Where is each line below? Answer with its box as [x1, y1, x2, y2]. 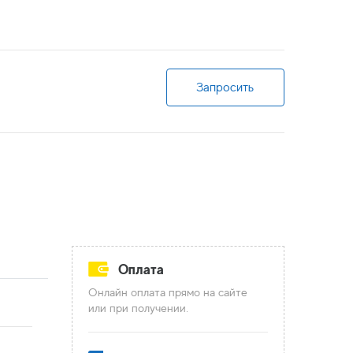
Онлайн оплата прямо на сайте [88, 285, 247, 299]
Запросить [196, 80, 255, 95]
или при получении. [88, 301, 188, 314]
